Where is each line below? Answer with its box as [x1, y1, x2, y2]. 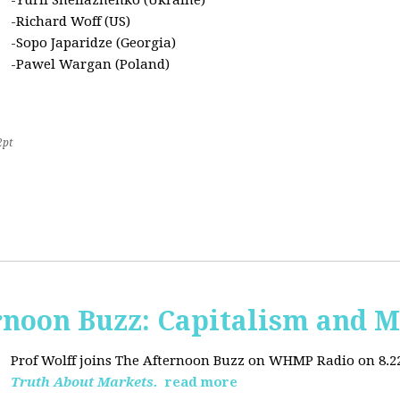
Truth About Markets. [11, 374, 162, 390]
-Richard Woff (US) [11, 13, 130, 29]
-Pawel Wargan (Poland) [11, 56, 170, 72]
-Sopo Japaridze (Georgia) [11, 35, 176, 51]
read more [165, 374, 237, 390]
